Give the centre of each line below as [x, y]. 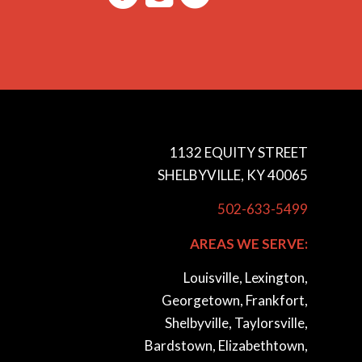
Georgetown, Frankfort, [234, 301]
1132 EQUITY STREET [238, 153]
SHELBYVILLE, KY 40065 [232, 175]
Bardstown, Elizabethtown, [226, 346]
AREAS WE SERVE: [248, 243]
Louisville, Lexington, [245, 278]
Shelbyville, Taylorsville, [236, 323]
